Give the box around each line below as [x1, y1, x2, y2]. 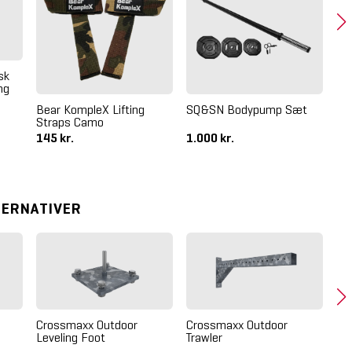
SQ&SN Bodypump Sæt [186, 102, 307, 118]
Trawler [186, 330, 222, 346]
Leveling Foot [36, 330, 105, 346]
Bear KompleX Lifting [36, 102, 145, 118]
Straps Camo [36, 115, 104, 130]
